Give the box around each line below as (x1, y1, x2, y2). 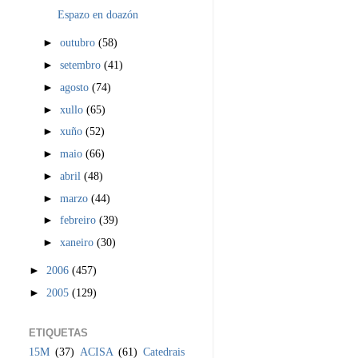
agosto (60, 80, 93, 93)
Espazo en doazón (57, 8, 138, 22)
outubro (60, 36, 99, 50)
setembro (60, 58, 105, 71)
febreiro (60, 213, 100, 227)
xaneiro (60, 236, 97, 249)
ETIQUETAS (29, 326, 88, 339)
